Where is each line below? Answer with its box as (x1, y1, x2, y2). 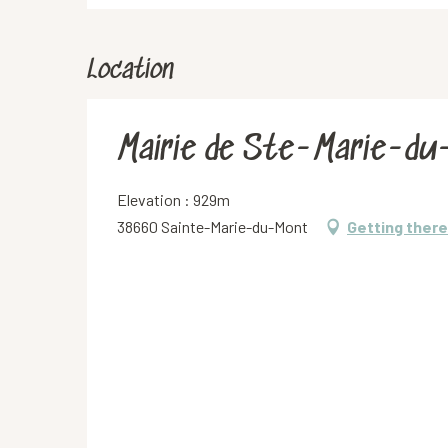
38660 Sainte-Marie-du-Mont (117, 217, 308, 236)
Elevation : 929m (117, 190, 230, 209)
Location (87, 56, 174, 87)
